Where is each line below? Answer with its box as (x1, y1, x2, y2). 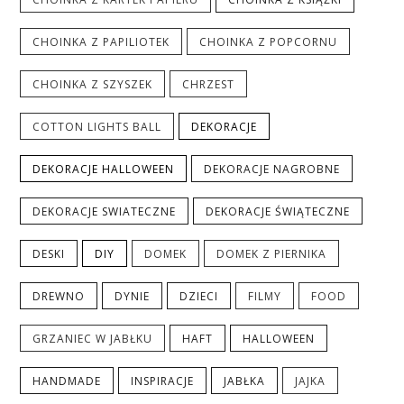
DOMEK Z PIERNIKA (216, 246, 327, 262)
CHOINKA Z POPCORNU (199, 34, 338, 50)
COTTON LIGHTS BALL (32, 119, 162, 135)
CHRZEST (182, 77, 235, 93)
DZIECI (179, 289, 219, 305)
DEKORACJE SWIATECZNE (32, 204, 177, 220)
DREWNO (32, 289, 86, 305)
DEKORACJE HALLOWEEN (32, 161, 175, 178)
